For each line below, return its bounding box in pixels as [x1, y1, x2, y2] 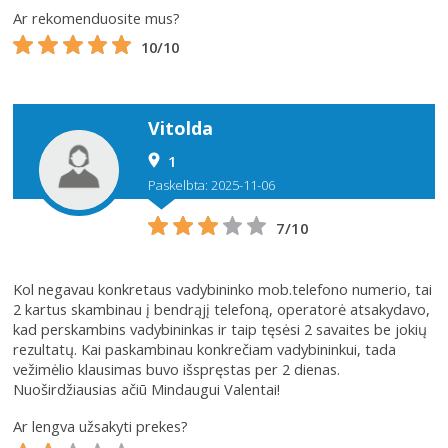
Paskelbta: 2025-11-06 [148, 176, 276, 195]
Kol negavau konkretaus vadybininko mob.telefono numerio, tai [13, 279, 433, 300]
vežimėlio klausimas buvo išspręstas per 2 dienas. [13, 359, 341, 380]
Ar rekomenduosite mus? [13, 8, 181, 29]
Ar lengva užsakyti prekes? [13, 416, 189, 437]
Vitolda [148, 116, 214, 141]
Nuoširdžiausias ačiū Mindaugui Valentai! [13, 379, 281, 400]
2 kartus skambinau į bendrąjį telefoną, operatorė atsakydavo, [13, 299, 431, 320]
